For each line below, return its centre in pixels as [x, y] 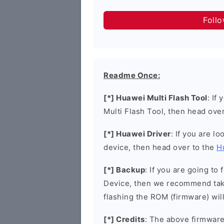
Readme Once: [132, 75]
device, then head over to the [160, 147]
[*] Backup [124, 170]
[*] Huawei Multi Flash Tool [155, 98]
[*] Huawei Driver [137, 134]
